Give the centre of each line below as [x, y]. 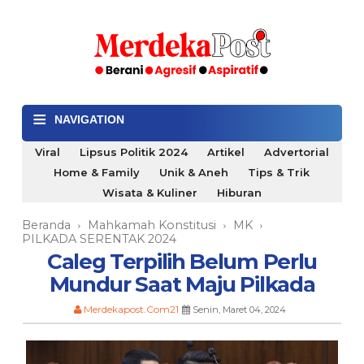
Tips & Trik [279, 172]
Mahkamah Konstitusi [152, 225]
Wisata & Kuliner [149, 192]
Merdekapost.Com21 [131, 309]
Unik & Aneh [194, 172]
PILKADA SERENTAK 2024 [99, 238]
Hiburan [239, 192]
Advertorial [296, 152]
